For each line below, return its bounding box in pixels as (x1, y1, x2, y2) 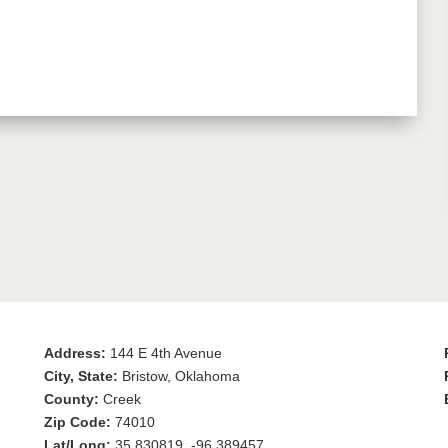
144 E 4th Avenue (110, 344, 222, 361)
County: (44, 390, 103, 407)
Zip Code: (44, 413, 115, 430)
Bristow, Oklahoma (122, 367, 240, 384)
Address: (44, 344, 110, 361)
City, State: (44, 367, 122, 384)
